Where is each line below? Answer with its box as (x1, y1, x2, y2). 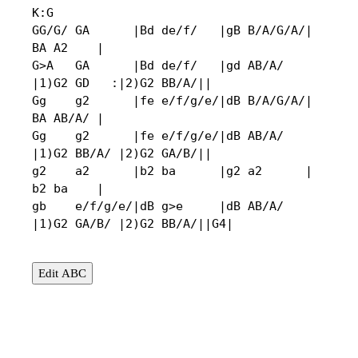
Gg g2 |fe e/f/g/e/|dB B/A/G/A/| (32, 93, 312, 109)
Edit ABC (38, 267, 86, 280)
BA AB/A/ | (32, 111, 104, 126)
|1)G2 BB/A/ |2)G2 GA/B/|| (32, 146, 212, 161)
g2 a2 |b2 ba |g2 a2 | (32, 164, 312, 179)
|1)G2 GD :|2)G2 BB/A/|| (32, 76, 212, 91)
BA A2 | (32, 41, 104, 56)
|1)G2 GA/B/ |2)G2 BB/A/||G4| (32, 217, 233, 232)
